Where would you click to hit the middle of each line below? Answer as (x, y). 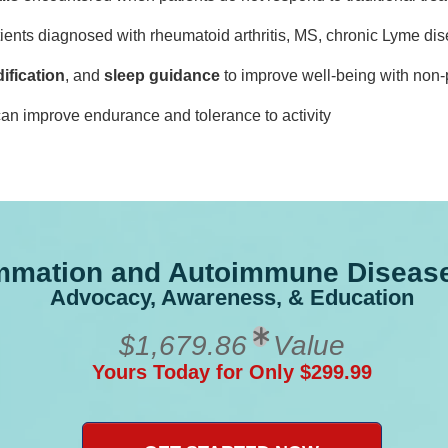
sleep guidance (161, 75)
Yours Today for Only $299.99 (231, 371)
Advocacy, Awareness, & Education (231, 297)
